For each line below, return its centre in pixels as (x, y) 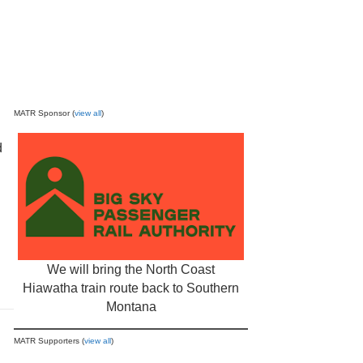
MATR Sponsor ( (45, 113)
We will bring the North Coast (131, 269)
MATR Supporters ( (49, 340)
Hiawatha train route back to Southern (131, 288)
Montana (131, 306)
